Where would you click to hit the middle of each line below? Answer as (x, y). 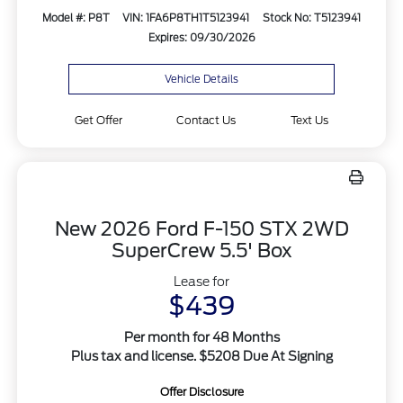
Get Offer (98, 120)
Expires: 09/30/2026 (201, 38)
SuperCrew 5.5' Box (201, 250)
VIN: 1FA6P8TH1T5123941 (186, 18)
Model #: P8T (76, 18)
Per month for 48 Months (201, 337)
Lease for (201, 281)
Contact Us (206, 120)
